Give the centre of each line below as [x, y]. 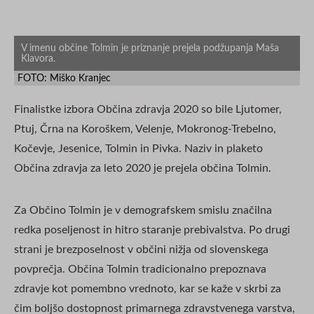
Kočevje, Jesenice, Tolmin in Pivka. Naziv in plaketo [138, 148]
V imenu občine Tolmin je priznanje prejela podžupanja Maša [150, 48]
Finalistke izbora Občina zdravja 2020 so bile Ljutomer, [148, 109]
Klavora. [38, 59]
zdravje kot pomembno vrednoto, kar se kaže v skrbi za [148, 288]
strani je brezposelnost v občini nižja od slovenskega [141, 249]
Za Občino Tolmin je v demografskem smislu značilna [143, 210]
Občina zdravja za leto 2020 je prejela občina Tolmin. [143, 168]
